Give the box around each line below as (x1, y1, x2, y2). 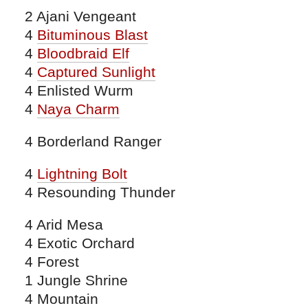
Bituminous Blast (37, 26, 148, 43)
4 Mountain (25, 290, 98, 307)
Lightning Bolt (37, 165, 127, 181)
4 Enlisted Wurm (25, 82, 133, 98)
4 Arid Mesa (25, 216, 103, 232)
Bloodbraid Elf (37, 45, 129, 61)
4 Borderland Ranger (25, 133, 162, 149)
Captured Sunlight (37, 63, 155, 80)
